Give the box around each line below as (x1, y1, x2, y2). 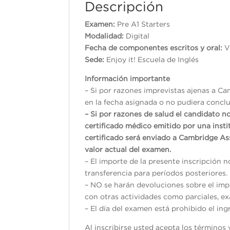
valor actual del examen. (85, 145, 171, 153)
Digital (124, 31, 150, 40)
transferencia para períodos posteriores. (85, 168, 228, 177)
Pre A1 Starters (117, 20, 170, 28)
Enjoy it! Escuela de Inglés (106, 55, 199, 63)
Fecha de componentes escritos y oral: (85, 43, 225, 51)
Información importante (85, 74, 170, 82)
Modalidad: (85, 31, 124, 40)
